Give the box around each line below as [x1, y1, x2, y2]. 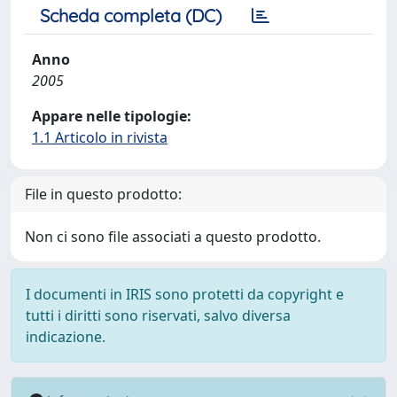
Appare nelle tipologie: [32, 106, 191, 126]
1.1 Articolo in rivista [32, 128, 167, 147]
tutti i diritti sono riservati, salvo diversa [26, 306, 291, 325]
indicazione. [26, 327, 105, 346]
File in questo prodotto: [25, 184, 182, 204]
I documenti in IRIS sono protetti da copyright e [26, 284, 344, 304]
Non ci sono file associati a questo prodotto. [25, 227, 321, 246]
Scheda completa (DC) [40, 4, 222, 27]
